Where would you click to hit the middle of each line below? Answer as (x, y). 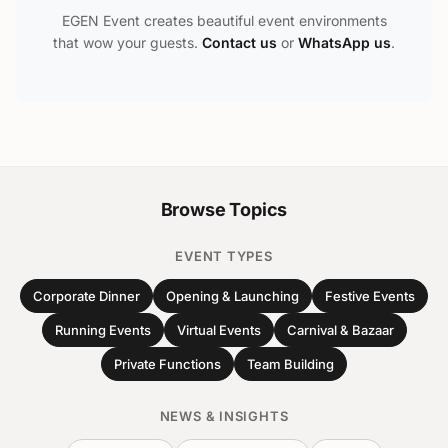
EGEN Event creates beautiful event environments (224, 20)
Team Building (290, 364)
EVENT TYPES (224, 256)
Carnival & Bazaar (340, 330)
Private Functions (167, 364)
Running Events (102, 330)
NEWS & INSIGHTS (224, 416)
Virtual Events (218, 330)
